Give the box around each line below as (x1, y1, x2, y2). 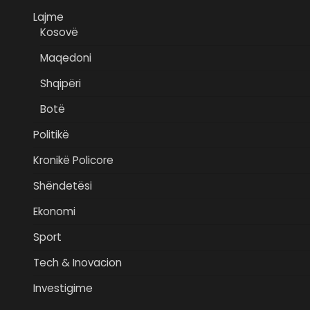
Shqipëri (40, 75, 81, 91)
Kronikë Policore (33, 152, 113, 167)
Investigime (33, 280, 93, 295)
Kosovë (40, 24, 78, 39)
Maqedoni (40, 50, 91, 65)
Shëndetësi (33, 178, 92, 193)
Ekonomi (33, 203, 75, 219)
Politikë (33, 127, 69, 142)
